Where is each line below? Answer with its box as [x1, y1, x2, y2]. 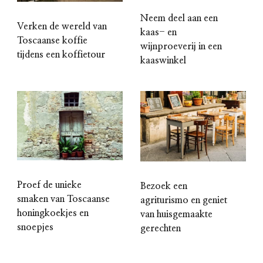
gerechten [140, 223, 181, 233]
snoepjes [17, 222, 53, 232]
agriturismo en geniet [140, 195, 227, 205]
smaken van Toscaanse [17, 194, 110, 204]
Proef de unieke [17, 180, 82, 190]
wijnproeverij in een [140, 41, 222, 51]
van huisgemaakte [140, 209, 213, 219]
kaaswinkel [140, 55, 186, 65]
